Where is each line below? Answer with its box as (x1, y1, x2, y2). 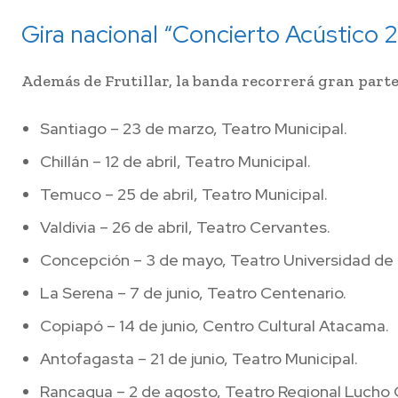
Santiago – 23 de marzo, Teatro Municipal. (40, 118, 347, 139)
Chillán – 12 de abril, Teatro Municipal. (40, 151, 311, 172)
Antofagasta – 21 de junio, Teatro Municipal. (40, 348, 358, 370)
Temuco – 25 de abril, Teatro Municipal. (40, 184, 328, 205)
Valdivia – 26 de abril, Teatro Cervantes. (40, 217, 330, 238)
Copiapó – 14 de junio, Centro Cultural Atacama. (40, 315, 389, 337)
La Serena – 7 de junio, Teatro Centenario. (40, 283, 346, 304)
